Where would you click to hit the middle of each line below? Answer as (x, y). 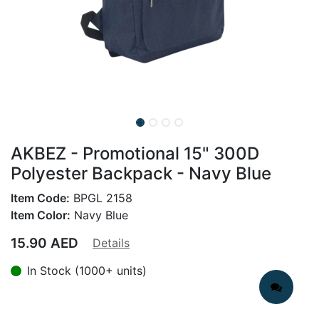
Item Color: (41, 215)
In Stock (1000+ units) (87, 271)
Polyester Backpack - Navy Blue (141, 173)
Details (111, 243)
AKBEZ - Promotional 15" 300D (135, 153)
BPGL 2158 (101, 198)
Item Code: (40, 198)
